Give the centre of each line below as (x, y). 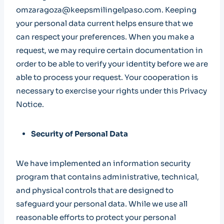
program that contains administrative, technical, (107, 177)
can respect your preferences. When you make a (105, 37)
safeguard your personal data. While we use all (102, 204)
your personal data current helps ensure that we (104, 23)
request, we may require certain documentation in (109, 50)
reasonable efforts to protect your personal (96, 217)
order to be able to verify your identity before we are (112, 64)
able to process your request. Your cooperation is (107, 77)
